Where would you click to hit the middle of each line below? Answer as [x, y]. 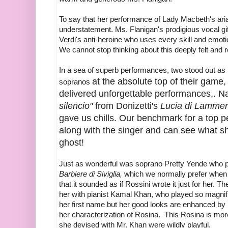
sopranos [76, 82]
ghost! [72, 143]
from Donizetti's [128, 106]
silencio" [77, 106]
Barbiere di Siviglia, [91, 174]
